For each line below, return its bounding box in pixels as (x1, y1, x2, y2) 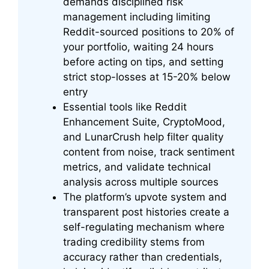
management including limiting (63, 11, 210, 23)
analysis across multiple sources (63, 176, 219, 189)
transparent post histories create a (63, 206, 229, 219)
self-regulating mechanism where (63, 221, 225, 234)
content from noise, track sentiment (63, 146, 235, 159)
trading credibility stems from (63, 236, 205, 249)
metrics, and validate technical (63, 161, 211, 174)
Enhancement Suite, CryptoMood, (63, 116, 225, 128)
